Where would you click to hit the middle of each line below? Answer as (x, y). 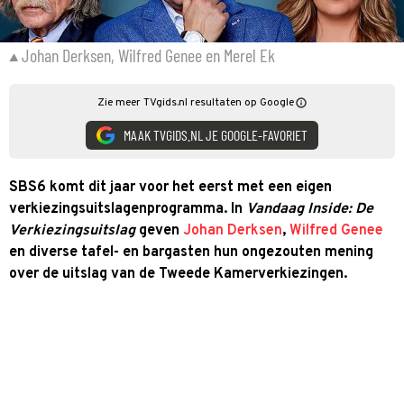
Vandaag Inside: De (310, 209)
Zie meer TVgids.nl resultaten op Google (196, 102)
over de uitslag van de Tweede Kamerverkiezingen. (178, 274)
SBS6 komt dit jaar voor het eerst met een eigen (170, 187)
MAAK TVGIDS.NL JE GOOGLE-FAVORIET (216, 135)
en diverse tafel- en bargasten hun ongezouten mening (191, 252)
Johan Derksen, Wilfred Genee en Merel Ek (148, 55)
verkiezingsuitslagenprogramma (116, 209)
